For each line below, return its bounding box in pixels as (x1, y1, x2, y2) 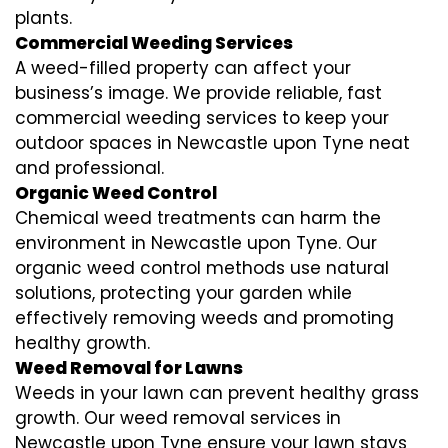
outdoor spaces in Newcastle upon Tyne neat (15, 130, 410, 155)
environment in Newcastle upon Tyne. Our (15, 230, 377, 255)
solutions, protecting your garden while (15, 280, 352, 305)
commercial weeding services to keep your (15, 105, 389, 130)
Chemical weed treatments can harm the (15, 205, 381, 230)
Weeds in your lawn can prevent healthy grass (15, 380, 419, 405)
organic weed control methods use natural (15, 255, 389, 280)
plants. (15, 5, 72, 30)
